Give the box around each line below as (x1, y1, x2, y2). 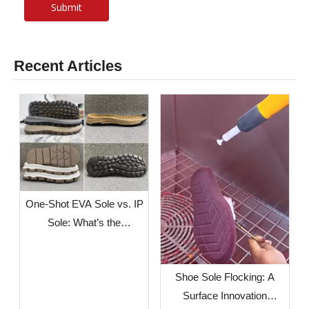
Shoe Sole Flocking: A (175, 271, 275, 283)
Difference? (58, 235, 110, 247)
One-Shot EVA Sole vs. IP (25, 197, 143, 210)
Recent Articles (14, 57, 122, 75)
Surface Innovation (183, 290, 267, 302)
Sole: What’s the (48, 216, 121, 228)
